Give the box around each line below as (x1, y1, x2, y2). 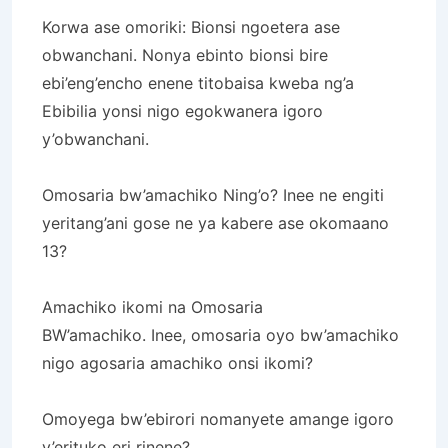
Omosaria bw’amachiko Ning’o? (42, 184, 283, 205)
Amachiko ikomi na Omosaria (42, 296, 263, 317)
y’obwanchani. (42, 128, 149, 149)
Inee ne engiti (283, 184, 384, 205)
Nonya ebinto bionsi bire (142, 44, 328, 65)
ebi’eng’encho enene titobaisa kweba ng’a (42, 72, 354, 93)
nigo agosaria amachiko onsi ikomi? (42, 352, 313, 373)
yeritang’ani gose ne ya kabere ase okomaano (42, 212, 389, 233)
